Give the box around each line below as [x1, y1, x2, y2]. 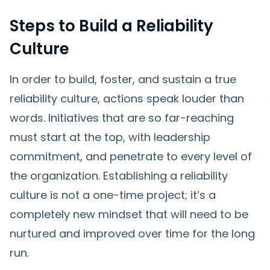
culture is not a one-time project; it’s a [10, 187, 216, 202]
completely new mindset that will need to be [10, 207, 248, 222]
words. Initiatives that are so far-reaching [10, 110, 234, 125]
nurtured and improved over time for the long [10, 226, 255, 241]
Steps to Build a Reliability [10, 15, 213, 37]
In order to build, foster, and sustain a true [10, 72, 236, 87]
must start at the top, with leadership [10, 130, 210, 145]
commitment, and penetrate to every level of [10, 149, 252, 164]
